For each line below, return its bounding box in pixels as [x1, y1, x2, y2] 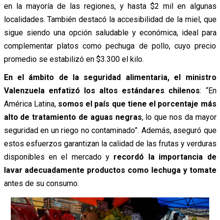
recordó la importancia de [113, 152, 217, 162]
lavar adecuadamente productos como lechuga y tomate [3, 165, 217, 175]
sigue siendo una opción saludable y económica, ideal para [3, 28, 217, 38]
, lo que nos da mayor [141, 112, 217, 122]
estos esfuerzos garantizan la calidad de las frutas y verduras [3, 139, 217, 149]
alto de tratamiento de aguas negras [3, 112, 142, 122]
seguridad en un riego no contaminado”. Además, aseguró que [3, 126, 217, 136]
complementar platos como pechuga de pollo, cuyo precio [3, 41, 217, 51]
